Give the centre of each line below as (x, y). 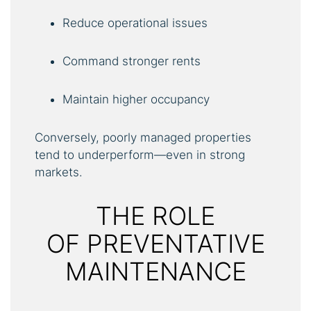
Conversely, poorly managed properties (143, 137)
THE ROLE (155, 216)
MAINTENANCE (155, 271)
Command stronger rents (132, 61)
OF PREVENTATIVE (155, 243)
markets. (59, 172)
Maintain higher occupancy (136, 99)
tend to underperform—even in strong (140, 154)
